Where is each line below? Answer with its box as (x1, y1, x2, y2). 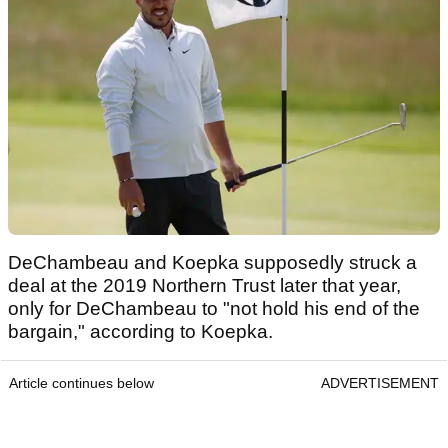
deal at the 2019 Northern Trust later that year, (8, 275, 401, 297)
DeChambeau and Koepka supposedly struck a (8, 252, 417, 274)
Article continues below (9, 375, 154, 392)
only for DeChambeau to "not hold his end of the (8, 298, 420, 320)
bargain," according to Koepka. (8, 321, 278, 343)
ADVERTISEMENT (321, 375, 439, 392)
